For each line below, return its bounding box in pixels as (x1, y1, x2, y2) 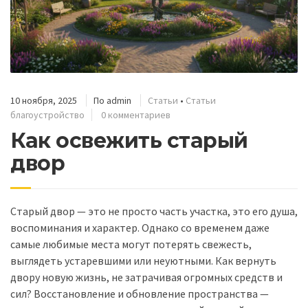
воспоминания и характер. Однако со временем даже (10, 220, 269, 234)
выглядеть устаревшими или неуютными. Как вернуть (10, 253, 276, 267)
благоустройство (10, 108, 85, 121)
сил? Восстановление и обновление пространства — (10, 286, 269, 300)
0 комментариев (101, 108, 170, 121)
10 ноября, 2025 (10, 93, 77, 107)
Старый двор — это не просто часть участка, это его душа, (10, 203, 298, 218)
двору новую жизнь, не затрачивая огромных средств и (10, 269, 283, 284)
